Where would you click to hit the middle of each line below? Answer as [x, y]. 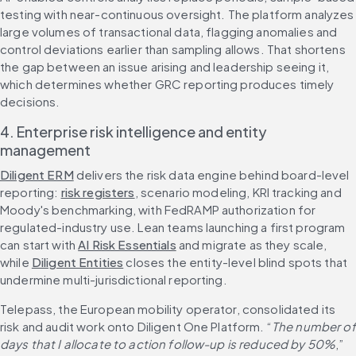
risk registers [98, 192]
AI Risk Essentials [127, 245]
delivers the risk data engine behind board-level [211, 175]
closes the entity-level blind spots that [236, 262]
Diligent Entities [77, 262]
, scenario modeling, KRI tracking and [238, 192]
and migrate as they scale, [252, 245]
